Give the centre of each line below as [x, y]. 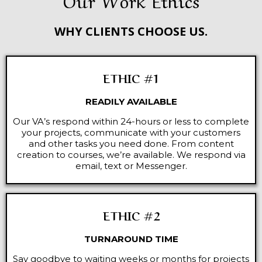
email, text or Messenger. [131, 166]
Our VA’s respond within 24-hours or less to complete [131, 121]
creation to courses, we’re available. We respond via [131, 155]
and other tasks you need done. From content [131, 144]
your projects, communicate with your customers [131, 132]
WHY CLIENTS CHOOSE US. [131, 31]
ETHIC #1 [131, 77]
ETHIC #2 [131, 215]
